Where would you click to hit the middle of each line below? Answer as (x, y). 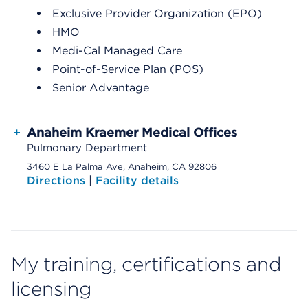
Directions (58, 180)
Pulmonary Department (87, 148)
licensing (51, 289)
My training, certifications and (146, 264)
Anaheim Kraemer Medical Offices (132, 132)
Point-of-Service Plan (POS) (128, 69)
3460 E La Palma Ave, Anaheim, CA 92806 (122, 167)
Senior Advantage (101, 88)
